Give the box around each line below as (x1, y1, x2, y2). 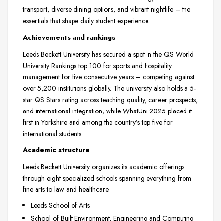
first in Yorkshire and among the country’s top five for (23, 117, 173, 127)
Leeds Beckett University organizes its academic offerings (23, 162, 184, 172)
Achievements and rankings (23, 32, 115, 42)
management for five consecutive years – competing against (23, 72, 194, 82)
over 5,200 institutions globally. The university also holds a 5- (23, 83, 196, 93)
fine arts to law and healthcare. (23, 184, 110, 195)
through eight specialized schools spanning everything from (23, 173, 191, 184)
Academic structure (23, 145, 90, 155)
